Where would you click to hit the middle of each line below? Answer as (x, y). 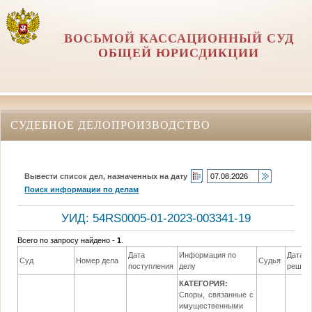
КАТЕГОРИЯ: (204, 284)
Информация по (208, 255)
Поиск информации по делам (82, 189)
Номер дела (97, 261)
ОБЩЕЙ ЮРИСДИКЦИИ (179, 53)
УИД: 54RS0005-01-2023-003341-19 (156, 218)
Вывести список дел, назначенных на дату (106, 176)
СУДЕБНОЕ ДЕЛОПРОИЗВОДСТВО (110, 125)
